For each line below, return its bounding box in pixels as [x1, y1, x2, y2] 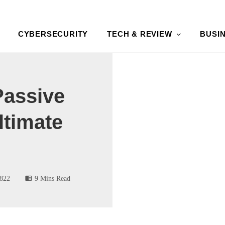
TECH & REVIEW [107, 29, 172, 38]
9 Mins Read [35, 174, 70, 182]
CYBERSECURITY [18, 29, 88, 38]
